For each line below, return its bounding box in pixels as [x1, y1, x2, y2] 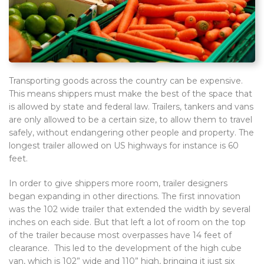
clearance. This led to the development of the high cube [9, 242, 242, 253]
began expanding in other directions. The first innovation [9, 190, 240, 202]
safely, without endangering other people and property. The [9, 127, 254, 138]
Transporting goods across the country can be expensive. [9, 75, 243, 86]
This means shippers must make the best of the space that [9, 88, 252, 99]
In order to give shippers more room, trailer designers [9, 177, 227, 189]
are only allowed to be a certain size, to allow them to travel [9, 114, 252, 125]
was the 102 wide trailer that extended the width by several [9, 203, 250, 214]
